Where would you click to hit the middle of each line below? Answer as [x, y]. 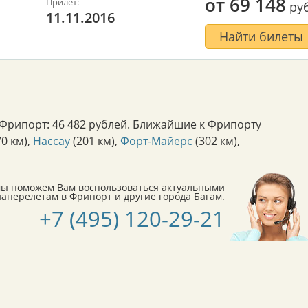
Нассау [52, 141]
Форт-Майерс [156, 141]
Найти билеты [261, 36]
